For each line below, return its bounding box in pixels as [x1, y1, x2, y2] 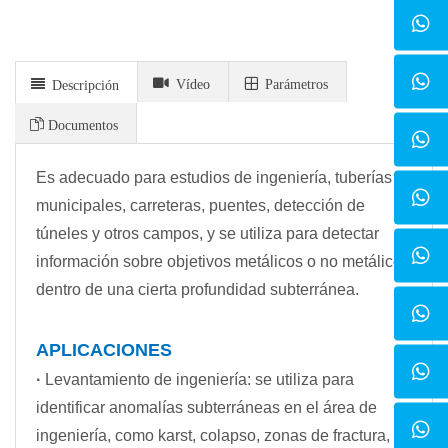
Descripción [45, 77, 119, 92]
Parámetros [258, 76, 328, 91]
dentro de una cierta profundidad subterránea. [36, 281, 359, 299]
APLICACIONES [36, 340, 172, 361]
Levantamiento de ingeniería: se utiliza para [45, 371, 354, 389]
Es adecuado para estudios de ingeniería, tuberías [36, 169, 392, 187]
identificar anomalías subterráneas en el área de [36, 399, 377, 417]
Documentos [44, 117, 118, 132]
